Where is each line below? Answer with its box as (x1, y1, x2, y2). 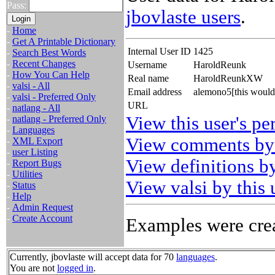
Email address (128, 87, 182, 97)
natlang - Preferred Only (12, 114, 106, 124)
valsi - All (12, 80, 50, 91)
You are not (10, 263, 57, 273)
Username (128, 60, 167, 70)
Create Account (12, 213, 72, 223)
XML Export (12, 136, 63, 146)
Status (12, 180, 36, 190)
